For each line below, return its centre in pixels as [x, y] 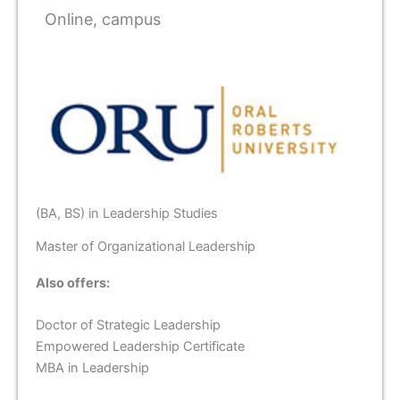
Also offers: [74, 283]
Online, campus [103, 19]
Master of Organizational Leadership [146, 246]
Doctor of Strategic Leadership [128, 325]
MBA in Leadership [92, 368]
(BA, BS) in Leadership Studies [127, 213]
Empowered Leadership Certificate [140, 347]
